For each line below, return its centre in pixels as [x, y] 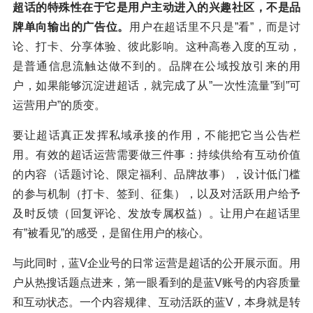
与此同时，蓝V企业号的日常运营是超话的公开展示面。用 [156, 263]
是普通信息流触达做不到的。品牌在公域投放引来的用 [156, 66]
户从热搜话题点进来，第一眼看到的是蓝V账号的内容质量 [156, 283]
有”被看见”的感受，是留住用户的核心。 [111, 233]
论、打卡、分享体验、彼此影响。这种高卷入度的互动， [156, 47]
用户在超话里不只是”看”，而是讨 [215, 27]
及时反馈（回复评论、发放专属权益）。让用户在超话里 [156, 214]
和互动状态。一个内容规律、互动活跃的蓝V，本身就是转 [156, 303]
